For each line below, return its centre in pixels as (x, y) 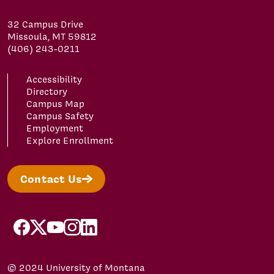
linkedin (97, 224)
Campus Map (55, 104)
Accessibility (54, 79)
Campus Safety (60, 116)
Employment (55, 128)
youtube (64, 224)
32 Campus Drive (45, 24)
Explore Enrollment (70, 140)
